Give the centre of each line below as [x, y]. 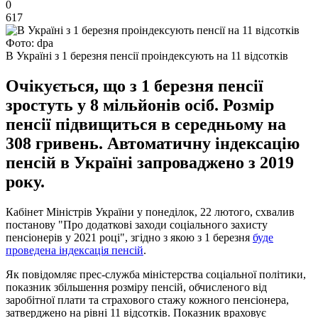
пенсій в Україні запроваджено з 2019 [150, 162]
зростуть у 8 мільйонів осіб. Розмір [140, 105]
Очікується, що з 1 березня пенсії [135, 86]
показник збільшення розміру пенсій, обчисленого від [136, 287]
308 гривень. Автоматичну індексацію [153, 143]
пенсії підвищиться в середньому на [146, 124]
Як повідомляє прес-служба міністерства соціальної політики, [156, 274]
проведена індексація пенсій [75, 250]
